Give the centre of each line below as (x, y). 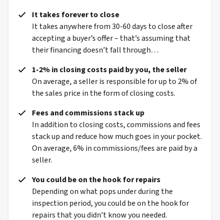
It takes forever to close (76, 15)
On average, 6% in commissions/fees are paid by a (115, 149)
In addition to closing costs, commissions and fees (116, 125)
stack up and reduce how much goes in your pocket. (117, 137)
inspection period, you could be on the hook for (110, 204)
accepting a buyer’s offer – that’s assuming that (111, 39)
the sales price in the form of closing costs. (104, 94)
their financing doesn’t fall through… (95, 50)
